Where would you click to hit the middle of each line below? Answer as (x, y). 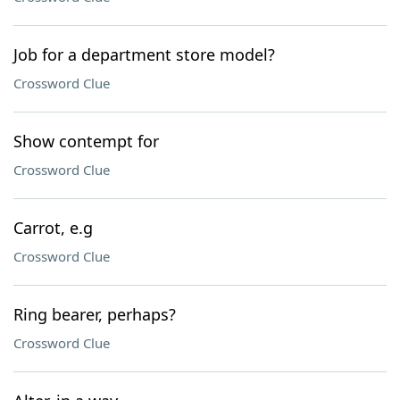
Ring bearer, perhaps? (95, 314)
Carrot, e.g (53, 228)
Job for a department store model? (144, 54)
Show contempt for (86, 141)
